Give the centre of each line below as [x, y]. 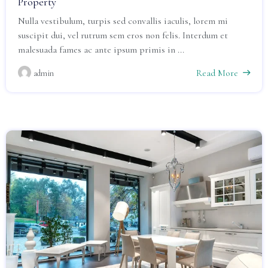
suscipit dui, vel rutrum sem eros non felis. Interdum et [123, 35]
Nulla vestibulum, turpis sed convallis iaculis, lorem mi [123, 21]
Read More [217, 73]
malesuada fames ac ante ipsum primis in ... [101, 50]
